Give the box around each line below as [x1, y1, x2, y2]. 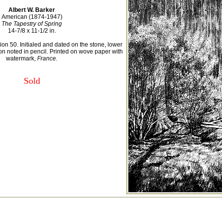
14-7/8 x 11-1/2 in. [7, 27, 56, 34]
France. [37, 55, 57, 62]
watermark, [6, 55, 37, 62]
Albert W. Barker [8, 6, 55, 13]
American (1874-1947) [1, 13, 62, 20]
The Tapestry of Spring [1, 20, 62, 27]
